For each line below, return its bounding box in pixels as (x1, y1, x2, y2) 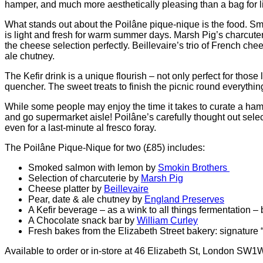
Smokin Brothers (158, 162, 230, 173)
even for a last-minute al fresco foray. (5, 122, 156, 133)
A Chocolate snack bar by (28, 215, 137, 225)
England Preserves (144, 194, 224, 204)
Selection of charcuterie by (28, 173, 141, 183)
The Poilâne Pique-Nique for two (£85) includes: (5, 142, 207, 153)
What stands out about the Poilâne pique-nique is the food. (5, 19, 249, 29)
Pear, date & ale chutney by (28, 194, 144, 204)
